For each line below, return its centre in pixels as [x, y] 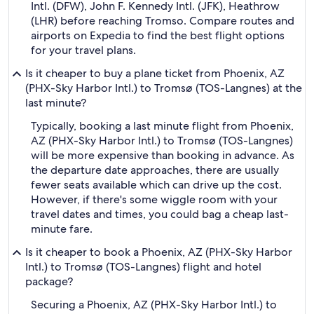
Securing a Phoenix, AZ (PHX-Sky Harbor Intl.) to [154, 305]
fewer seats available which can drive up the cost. [156, 185]
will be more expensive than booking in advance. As [163, 155]
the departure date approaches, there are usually [155, 170]
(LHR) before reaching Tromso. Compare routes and [163, 21]
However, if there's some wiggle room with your [154, 199]
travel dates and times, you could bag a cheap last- [160, 214]
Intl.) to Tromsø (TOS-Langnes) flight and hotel [143, 267]
